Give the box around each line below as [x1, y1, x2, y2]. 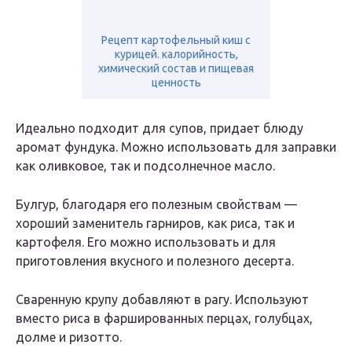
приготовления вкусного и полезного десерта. [16, 254, 294, 269]
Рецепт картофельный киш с [101, 34, 251, 47]
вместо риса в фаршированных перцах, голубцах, [16, 311, 313, 326]
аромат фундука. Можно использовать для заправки [16, 140, 336, 155]
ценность [151, 76, 201, 90]
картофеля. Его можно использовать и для [16, 235, 276, 250]
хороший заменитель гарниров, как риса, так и [16, 216, 295, 231]
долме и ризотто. [16, 330, 122, 345]
